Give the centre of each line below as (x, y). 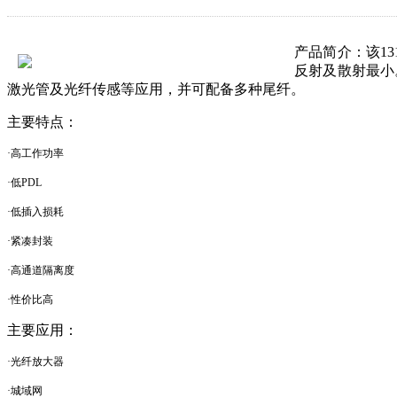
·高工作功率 (35, 153)
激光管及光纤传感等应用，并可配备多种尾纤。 (156, 89)
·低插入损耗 (35, 212)
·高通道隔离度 (41, 270)
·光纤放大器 (35, 362)
